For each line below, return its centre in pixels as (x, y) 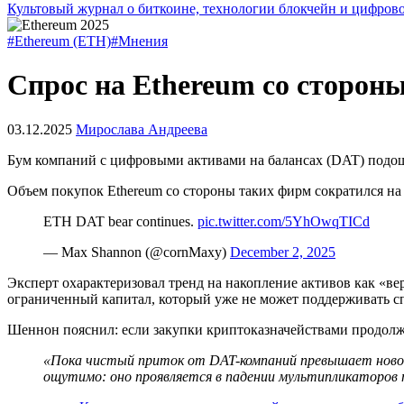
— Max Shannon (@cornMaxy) (137, 252)
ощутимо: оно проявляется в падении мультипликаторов (222, 376)
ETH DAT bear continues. (120, 221)
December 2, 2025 (283, 252)
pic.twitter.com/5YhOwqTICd (284, 221)
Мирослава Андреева (142, 129)
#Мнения (139, 41)
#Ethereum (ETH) (59, 41)
